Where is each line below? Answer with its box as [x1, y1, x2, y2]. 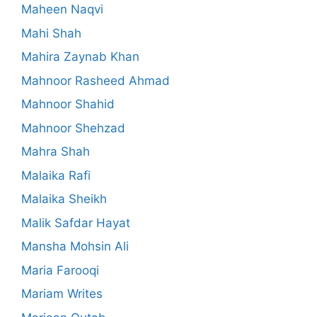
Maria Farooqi [21, 263, 99, 277]
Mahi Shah [21, 25, 81, 40]
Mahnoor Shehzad [21, 120, 125, 135]
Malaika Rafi [21, 168, 91, 183]
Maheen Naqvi [21, 2, 103, 17]
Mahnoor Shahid [21, 97, 115, 112]
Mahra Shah [21, 144, 90, 159]
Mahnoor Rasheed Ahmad [21, 73, 170, 88]
